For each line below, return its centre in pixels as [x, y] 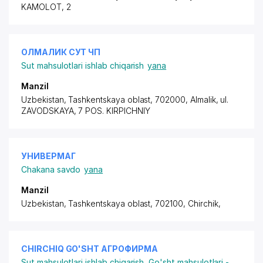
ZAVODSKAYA [48, 111]
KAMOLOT [41, 7]
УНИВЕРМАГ [48, 156]
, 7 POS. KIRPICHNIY [112, 111]
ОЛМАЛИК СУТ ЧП [61, 52]
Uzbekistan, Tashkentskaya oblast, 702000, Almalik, [121, 100]
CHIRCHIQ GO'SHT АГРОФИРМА [90, 249]
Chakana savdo [51, 169]
